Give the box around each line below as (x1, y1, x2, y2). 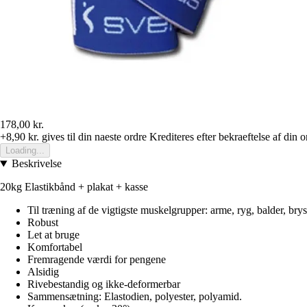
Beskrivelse (11, 158, 62, 170)
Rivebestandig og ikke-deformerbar (27, 278, 180, 291)
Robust (27, 217, 58, 229)
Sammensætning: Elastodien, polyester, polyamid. (27, 291, 242, 303)
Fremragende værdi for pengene (27, 254, 166, 266)
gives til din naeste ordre (39, 131, 147, 143)
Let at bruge (27, 229, 79, 241)
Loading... (5, 145, 45, 156)
